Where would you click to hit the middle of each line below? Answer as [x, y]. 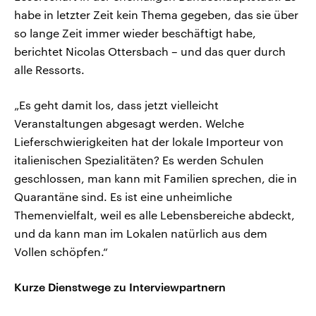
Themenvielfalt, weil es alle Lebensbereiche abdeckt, [154, 215]
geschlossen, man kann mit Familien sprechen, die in [156, 178]
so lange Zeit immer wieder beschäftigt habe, [135, 33]
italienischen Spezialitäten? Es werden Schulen [139, 160]
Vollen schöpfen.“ [61, 252]
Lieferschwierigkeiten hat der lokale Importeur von [149, 142]
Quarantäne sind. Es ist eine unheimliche [123, 197]
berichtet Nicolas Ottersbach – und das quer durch [150, 51]
